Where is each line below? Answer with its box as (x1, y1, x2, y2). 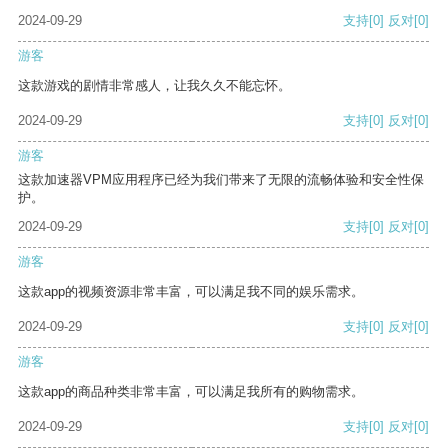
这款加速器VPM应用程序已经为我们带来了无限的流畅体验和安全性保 (18, 172, 424, 188)
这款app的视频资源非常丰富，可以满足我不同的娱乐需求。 (18, 284, 364, 300)
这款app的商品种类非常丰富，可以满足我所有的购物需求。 (18, 384, 364, 400)
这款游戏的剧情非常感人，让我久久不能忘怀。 (18, 78, 291, 94)
